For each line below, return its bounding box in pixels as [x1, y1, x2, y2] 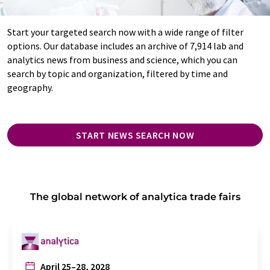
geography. [7, 81, 53, 93]
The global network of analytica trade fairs [30, 190, 240, 202]
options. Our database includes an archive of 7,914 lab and [7, 39, 243, 52]
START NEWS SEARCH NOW [75, 128, 195, 141]
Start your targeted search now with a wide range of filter [7, 25, 243, 38]
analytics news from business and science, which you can [7, 53, 237, 66]
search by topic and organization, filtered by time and [7, 67, 228, 80]
